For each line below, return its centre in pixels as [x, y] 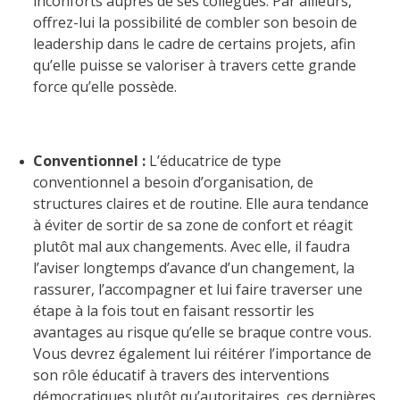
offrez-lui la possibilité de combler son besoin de [196, 22]
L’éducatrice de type [214, 160]
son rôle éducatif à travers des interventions [182, 375]
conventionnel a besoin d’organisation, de [174, 182]
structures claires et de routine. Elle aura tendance [201, 203]
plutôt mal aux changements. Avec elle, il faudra [192, 246]
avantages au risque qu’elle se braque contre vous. [203, 332]
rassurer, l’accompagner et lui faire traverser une [198, 289]
